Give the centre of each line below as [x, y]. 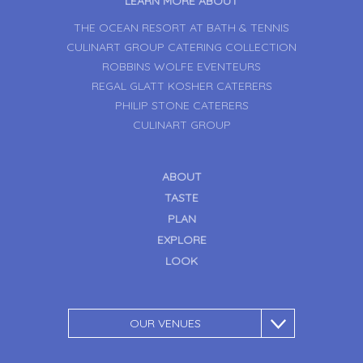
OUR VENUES [165, 323]
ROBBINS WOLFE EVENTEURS [181, 66]
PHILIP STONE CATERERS [181, 105]
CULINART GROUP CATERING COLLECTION [181, 47]
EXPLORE [181, 240]
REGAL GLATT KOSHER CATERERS [181, 86]
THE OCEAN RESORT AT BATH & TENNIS [181, 28]
